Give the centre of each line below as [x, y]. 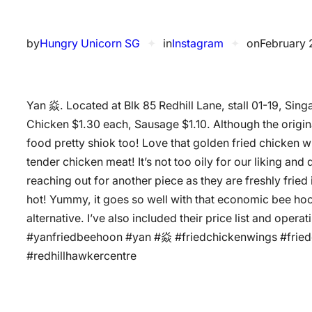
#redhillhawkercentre [81, 256]
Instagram [198, 44]
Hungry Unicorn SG [90, 44]
